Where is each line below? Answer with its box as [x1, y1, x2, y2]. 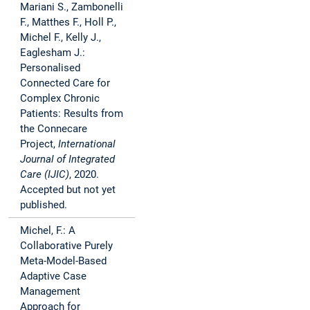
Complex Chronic [20, 92, 100, 105]
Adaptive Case [20, 270, 86, 283]
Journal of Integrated [20, 153, 115, 166]
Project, [20, 138, 58, 151]
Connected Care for [20, 77, 110, 90]
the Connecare [20, 122, 87, 136]
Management [20, 285, 80, 298]
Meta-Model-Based [20, 255, 107, 268]
